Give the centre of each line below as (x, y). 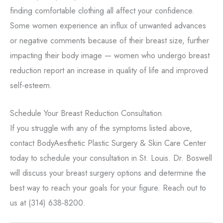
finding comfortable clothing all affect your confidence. (102, 10)
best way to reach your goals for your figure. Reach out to (108, 187)
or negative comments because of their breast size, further (110, 40)
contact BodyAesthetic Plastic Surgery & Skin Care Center (108, 143)
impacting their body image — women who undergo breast (110, 55)
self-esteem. (31, 85)
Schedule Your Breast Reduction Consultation (86, 113)
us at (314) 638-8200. (48, 202)
